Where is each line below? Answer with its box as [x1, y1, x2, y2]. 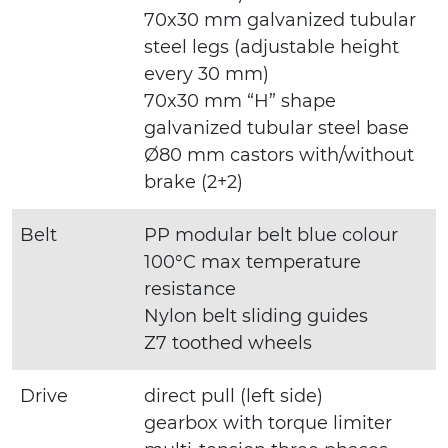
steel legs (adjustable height [144, 35, 399, 58]
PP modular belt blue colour [144, 223, 398, 246]
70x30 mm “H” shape [144, 89, 336, 112]
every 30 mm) [144, 62, 269, 85]
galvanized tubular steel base [144, 116, 409, 139]
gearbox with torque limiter [144, 411, 392, 434]
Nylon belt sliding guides [144, 304, 368, 327]
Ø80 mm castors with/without [144, 143, 414, 166]
